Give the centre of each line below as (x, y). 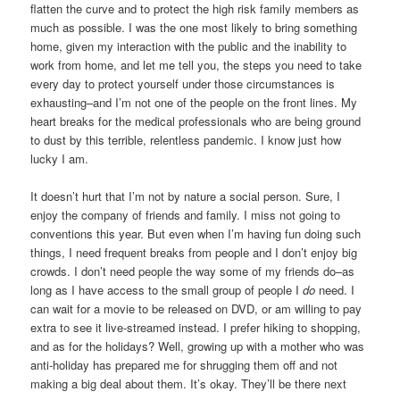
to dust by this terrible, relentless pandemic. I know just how (186, 139)
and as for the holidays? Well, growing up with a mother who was (198, 346)
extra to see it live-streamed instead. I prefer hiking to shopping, (196, 327)
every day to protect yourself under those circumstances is (183, 83)
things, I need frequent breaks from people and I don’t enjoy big (194, 252)
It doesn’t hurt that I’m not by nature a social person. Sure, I (186, 196)
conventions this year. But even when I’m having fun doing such (196, 233)
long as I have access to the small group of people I (167, 289)
